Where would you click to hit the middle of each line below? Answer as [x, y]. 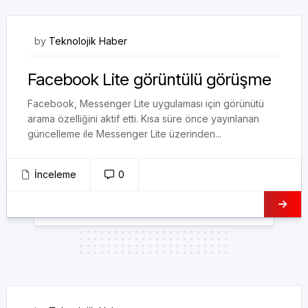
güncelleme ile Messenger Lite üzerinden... [124, 134]
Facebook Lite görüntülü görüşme [150, 79]
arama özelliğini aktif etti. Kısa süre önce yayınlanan [143, 119]
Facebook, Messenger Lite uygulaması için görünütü [146, 103]
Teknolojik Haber [88, 41]
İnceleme [55, 174]
